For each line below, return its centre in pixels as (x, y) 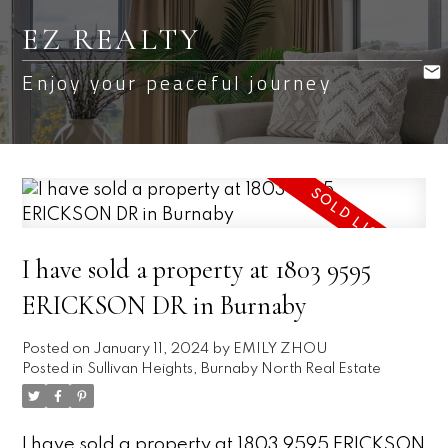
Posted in (53, 369)
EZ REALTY (112, 39)
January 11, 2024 (151, 349)
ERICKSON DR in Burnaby (164, 306)
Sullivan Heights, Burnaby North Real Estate (234, 369)
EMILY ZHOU (281, 349)
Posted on (58, 349)
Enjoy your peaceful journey (177, 82)
